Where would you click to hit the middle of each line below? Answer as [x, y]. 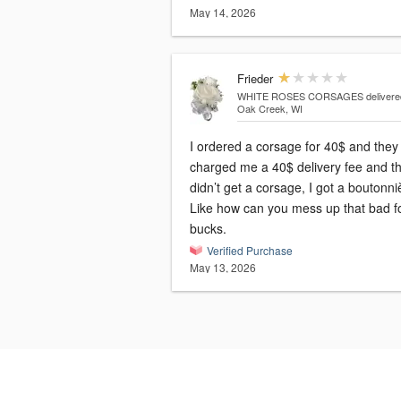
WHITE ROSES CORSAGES [300, 96]
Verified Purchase [250, 251]
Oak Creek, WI [269, 109]
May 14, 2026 [223, 13]
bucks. [208, 229]
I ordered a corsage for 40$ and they [294, 146]
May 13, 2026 [223, 268]
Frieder [255, 79]
